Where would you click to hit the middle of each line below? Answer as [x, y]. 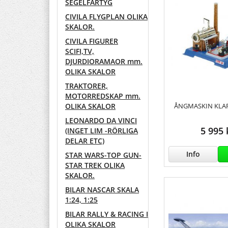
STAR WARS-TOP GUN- [103, 155]
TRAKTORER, [87, 86]
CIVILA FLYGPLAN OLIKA [106, 17]
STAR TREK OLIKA [95, 165]
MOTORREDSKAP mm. [103, 96]
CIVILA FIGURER [92, 41]
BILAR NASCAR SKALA [102, 190]
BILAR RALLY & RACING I [107, 214]
